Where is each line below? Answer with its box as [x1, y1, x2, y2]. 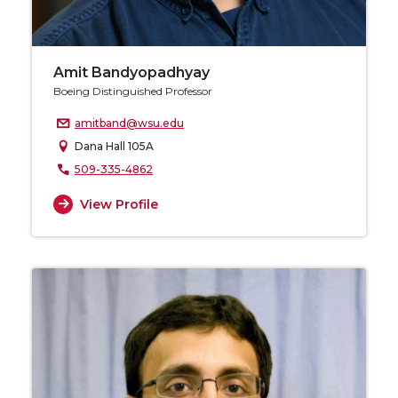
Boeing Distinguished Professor [53, 84, 212, 99]
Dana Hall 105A [75, 139, 154, 154]
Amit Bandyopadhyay [53, 64, 210, 82]
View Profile [79, 195, 158, 212]
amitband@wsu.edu [75, 116, 184, 131]
